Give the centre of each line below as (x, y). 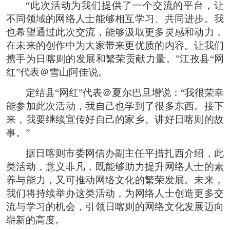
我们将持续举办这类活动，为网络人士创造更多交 (115, 193)
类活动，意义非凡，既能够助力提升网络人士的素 (115, 166)
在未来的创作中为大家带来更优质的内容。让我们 (115, 45)
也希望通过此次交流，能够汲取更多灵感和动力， (115, 32)
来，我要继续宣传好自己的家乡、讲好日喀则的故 (115, 119)
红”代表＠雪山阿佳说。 (57, 72)
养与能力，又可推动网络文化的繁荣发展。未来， (115, 180)
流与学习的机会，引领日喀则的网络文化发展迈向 (115, 206)
